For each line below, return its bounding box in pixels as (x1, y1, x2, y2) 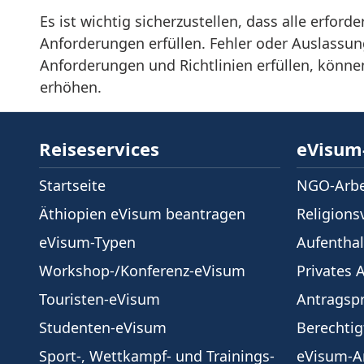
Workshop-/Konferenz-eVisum (39, 261, 245, 280)
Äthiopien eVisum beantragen (39, 204, 245, 223)
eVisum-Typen (39, 232, 136, 252)
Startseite (39, 175, 106, 195)
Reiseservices (39, 136, 159, 161)
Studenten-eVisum (39, 318, 167, 337)
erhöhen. (39, 77, 102, 97)
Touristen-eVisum (39, 289, 160, 309)
